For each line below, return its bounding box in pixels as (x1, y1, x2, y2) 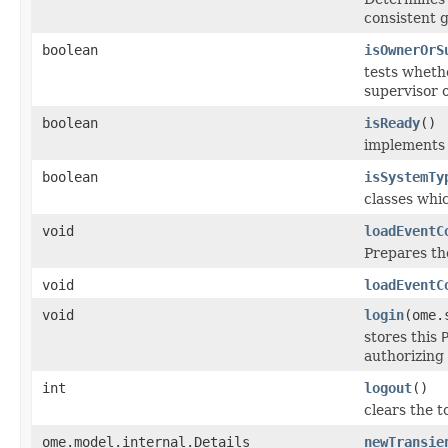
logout (364, 379, 412, 396)
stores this (364, 328, 441, 345)
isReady (364, 114, 420, 131)
